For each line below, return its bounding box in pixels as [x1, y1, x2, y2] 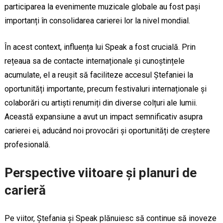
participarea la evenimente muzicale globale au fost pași [4, 1, 200, 11]
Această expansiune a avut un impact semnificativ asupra [4, 111, 203, 121]
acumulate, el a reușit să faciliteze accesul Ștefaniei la [4, 70, 193, 80]
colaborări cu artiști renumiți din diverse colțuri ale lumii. [4, 98, 197, 108]
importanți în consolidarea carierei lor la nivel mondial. [4, 15, 190, 25]
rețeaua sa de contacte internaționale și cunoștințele [4, 56, 185, 66]
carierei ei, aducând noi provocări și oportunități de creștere [4, 125, 210, 135]
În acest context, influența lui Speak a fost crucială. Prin [4, 42, 196, 52]
